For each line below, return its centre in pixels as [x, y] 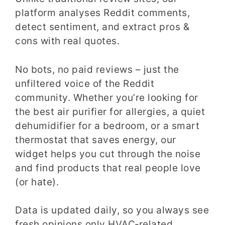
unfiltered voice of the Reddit [85, 83]
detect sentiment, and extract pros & [102, 27]
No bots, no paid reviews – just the [97, 69]
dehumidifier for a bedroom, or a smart [107, 126]
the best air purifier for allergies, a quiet [110, 111]
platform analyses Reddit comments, [102, 13]
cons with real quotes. [67, 41]
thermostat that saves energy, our [96, 140]
